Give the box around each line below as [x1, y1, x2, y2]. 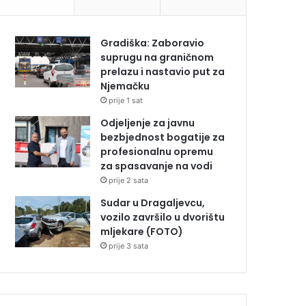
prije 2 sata [109, 176, 149, 186]
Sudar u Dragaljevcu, [100, 196, 206, 210]
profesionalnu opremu [100, 145, 214, 159]
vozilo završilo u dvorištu [100, 210, 225, 225]
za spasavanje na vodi [100, 159, 213, 173]
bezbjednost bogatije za [100, 130, 225, 145]
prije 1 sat [109, 96, 143, 106]
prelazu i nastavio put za [100, 65, 225, 79]
